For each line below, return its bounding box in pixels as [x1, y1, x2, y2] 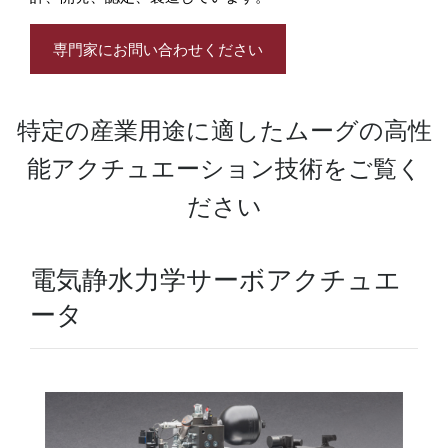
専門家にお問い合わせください [53, 38, 263, 59]
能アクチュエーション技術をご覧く [26, 151, 422, 185]
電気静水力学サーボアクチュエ [30, 260, 401, 297]
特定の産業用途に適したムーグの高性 [16, 113, 432, 147]
